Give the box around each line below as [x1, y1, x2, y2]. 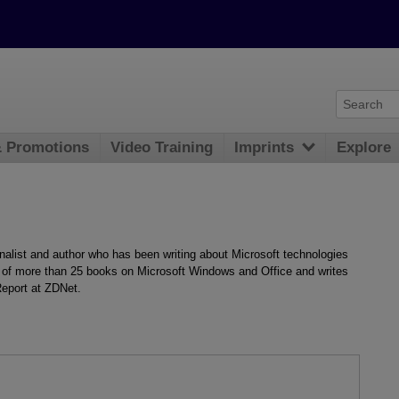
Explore [337, 139, 392, 157]
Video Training [110, 139, 214, 157]
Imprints [234, 139, 295, 157]
